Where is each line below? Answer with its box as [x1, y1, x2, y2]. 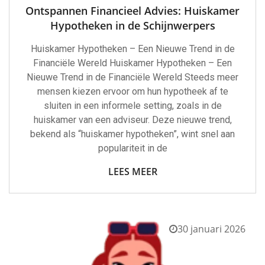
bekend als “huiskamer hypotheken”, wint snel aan [30, 128, 235, 140]
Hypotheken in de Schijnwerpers [50, 18, 215, 33]
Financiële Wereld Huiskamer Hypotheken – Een [33, 57, 232, 69]
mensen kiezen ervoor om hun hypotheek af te [37, 86, 228, 97]
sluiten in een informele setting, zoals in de [43, 100, 222, 111]
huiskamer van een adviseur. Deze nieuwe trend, [33, 114, 232, 125]
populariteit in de [98, 143, 167, 154]
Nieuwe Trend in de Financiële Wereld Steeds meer [27, 72, 238, 83]
